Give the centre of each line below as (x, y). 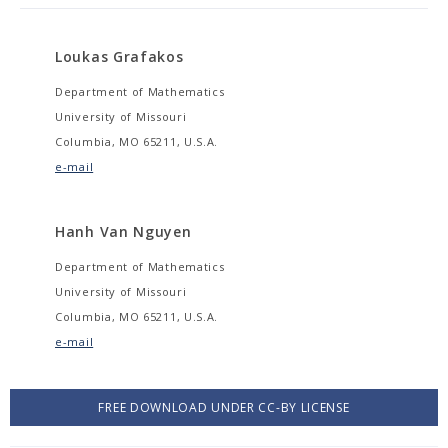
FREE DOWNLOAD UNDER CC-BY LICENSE (224, 407)
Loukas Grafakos (119, 56)
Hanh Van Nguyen (123, 231)
